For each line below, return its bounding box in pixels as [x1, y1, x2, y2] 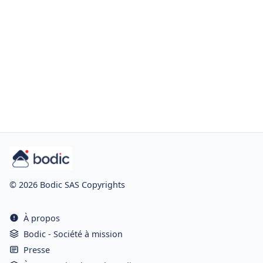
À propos [23, 212, 60, 224]
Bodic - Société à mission [23, 228, 123, 240]
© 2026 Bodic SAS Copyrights [9, 178, 125, 190]
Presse [23, 244, 50, 255]
